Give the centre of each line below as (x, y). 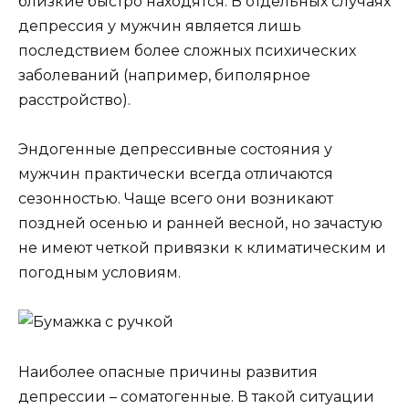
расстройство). (74, 100)
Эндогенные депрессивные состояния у (175, 150)
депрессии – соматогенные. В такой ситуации (196, 396)
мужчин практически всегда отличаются (176, 174)
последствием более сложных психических (187, 50)
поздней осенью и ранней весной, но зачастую (200, 224)
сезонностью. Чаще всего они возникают (176, 199)
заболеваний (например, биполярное (164, 75)
